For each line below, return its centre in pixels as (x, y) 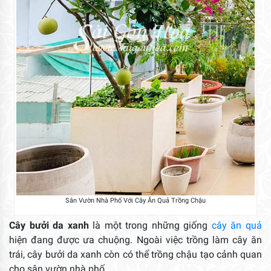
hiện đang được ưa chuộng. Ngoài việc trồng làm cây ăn (135, 240)
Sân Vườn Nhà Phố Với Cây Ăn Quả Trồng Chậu (135, 200)
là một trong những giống (150, 225)
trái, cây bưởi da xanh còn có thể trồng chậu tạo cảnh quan (135, 254)
